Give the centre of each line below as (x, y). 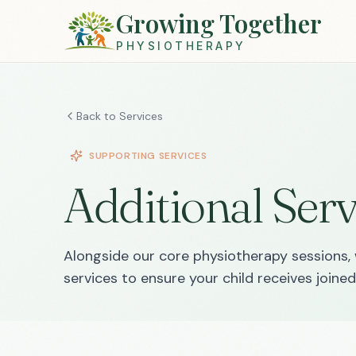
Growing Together (219, 23)
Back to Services (120, 116)
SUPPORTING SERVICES (148, 156)
